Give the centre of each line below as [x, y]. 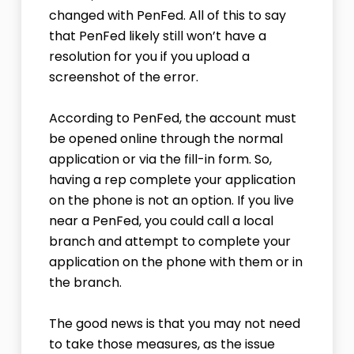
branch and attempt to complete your [169, 242]
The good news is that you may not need [174, 324]
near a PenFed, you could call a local [161, 221]
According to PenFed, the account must [172, 119]
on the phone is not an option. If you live [171, 201]
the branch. [85, 283]
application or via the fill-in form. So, [160, 160]
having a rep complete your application [172, 180]
